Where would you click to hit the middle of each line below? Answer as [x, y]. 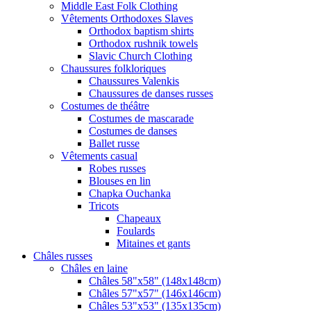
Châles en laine [94, 269]
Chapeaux [139, 219]
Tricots [104, 206]
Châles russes [63, 256]
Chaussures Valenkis [134, 81]
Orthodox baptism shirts [141, 31]
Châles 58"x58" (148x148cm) [155, 281]
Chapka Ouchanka [130, 194]
